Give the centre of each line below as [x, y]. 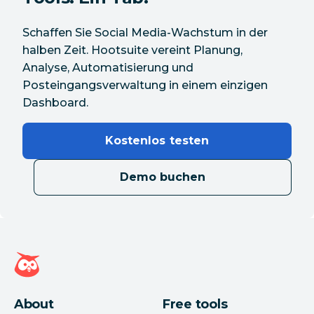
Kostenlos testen [157, 141]
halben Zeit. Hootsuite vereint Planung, [132, 50]
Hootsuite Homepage [70, 254]
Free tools [195, 305]
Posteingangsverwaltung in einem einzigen [145, 86]
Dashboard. [55, 103]
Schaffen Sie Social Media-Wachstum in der [145, 33]
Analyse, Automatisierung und [108, 68]
